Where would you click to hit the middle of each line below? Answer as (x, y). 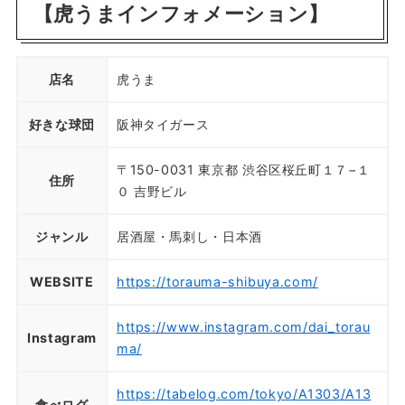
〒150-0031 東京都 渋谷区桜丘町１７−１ (243, 169)
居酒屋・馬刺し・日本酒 (189, 236)
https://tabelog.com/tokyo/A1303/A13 (244, 393)
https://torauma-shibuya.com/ (217, 281)
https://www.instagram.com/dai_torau (243, 326)
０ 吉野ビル (151, 191)
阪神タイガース (163, 124)
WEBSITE (62, 281)
